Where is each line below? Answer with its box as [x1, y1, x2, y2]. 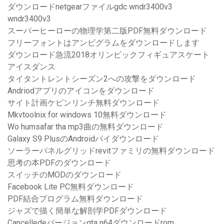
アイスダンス [7, 62, 55, 72]
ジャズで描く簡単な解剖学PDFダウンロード [7, 206, 167, 216]
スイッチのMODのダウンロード [7, 170, 121, 180]
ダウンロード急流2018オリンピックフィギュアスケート [7, 50, 209, 60]
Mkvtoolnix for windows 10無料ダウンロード [7, 110, 166, 120]
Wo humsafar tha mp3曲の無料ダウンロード [7, 122, 163, 132]
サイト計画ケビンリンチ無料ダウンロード [7, 98, 159, 108]
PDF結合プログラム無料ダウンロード [7, 194, 143, 204]
